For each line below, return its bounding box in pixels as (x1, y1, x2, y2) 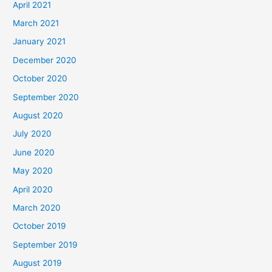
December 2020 (13, 55, 77, 65)
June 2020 (13, 147, 55, 157)
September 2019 (13, 239, 78, 250)
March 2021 (13, 18, 59, 28)
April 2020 (13, 184, 53, 194)
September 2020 (13, 92, 80, 102)
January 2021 (13, 36, 66, 47)
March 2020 (13, 203, 61, 213)
